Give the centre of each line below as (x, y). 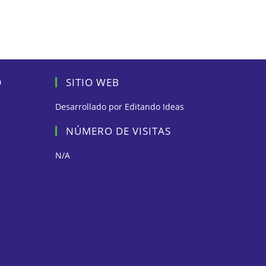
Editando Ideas (155, 106)
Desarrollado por (90, 106)
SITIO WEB (93, 82)
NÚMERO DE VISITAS (119, 131)
